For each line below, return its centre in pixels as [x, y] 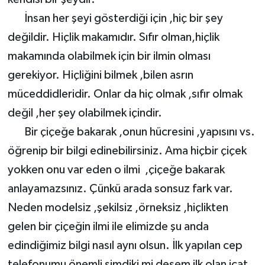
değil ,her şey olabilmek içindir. [85, 113]
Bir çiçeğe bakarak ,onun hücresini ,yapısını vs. [131, 132]
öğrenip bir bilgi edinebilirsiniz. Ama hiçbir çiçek [127, 151]
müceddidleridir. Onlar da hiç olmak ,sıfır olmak [125, 94]
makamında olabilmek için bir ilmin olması [109, 56]
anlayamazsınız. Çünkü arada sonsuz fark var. [120, 189]
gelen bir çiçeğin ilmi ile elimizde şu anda [108, 227]
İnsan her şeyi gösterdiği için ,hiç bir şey [115, 19]
